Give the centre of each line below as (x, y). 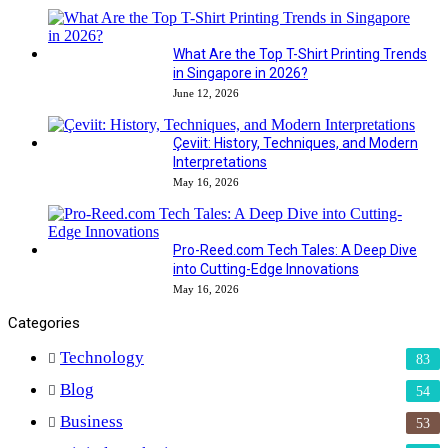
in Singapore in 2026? (240, 72)
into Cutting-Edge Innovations (266, 268)
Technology (102, 357)
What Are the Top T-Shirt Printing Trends (300, 53)
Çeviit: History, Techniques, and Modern (295, 142)
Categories (44, 322)
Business (91, 421)
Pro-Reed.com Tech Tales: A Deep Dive (295, 249)
